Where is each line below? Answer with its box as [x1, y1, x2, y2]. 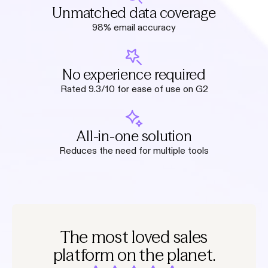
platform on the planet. [53, 245, 215, 265]
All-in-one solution [76, 127, 192, 145]
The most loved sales [60, 227, 208, 247]
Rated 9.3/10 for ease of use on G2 [60, 84, 208, 93]
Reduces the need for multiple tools [59, 145, 209, 155]
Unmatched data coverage [52, 4, 216, 22]
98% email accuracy [92, 22, 176, 32]
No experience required [62, 66, 206, 83]
